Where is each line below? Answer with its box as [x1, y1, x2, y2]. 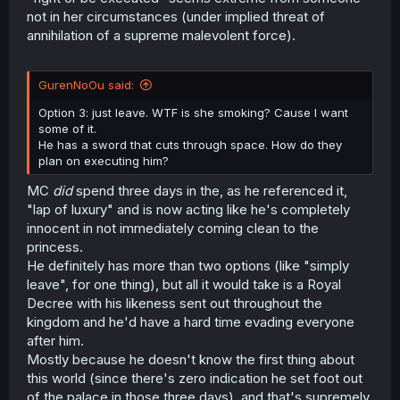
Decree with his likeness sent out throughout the [27, 295, 322, 312]
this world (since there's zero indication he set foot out [27, 370, 362, 387]
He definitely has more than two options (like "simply [27, 257, 349, 275]
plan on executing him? [38, 153, 169, 168]
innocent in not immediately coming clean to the [27, 220, 319, 237]
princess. [27, 238, 83, 256]
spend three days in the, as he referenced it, [72, 182, 347, 200]
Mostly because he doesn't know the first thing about [27, 351, 354, 369]
